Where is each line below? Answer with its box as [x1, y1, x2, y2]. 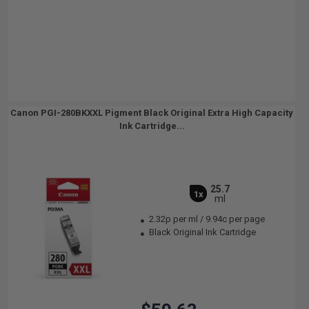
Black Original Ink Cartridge [147, 227, 257, 237]
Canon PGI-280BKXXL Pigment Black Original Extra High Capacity [10, 108, 293, 118]
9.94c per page [206, 214, 266, 224]
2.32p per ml [149, 214, 199, 224]
